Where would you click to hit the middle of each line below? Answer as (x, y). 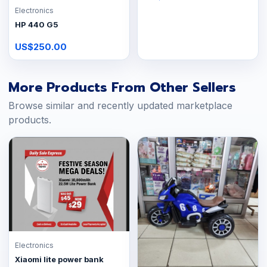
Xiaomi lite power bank (59, 259)
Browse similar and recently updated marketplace (120, 105)
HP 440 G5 (37, 24)
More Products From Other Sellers (122, 87)
